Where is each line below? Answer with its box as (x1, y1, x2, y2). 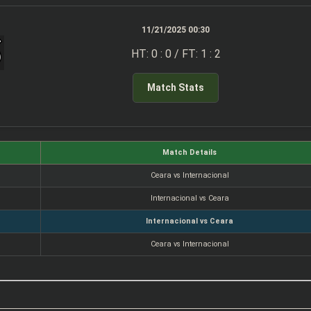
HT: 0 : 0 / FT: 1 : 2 (131, 47, 221, 61)
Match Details (162, 147, 217, 157)
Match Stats (147, 81, 205, 93)
